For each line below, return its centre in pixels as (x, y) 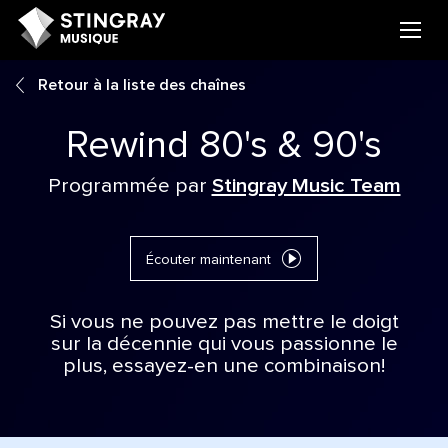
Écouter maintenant (209, 260)
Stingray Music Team (306, 185)
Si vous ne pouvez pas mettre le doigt (224, 322)
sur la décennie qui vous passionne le (224, 344)
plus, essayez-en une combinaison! (224, 366)
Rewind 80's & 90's (224, 146)
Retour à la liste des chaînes (139, 85)
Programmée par (129, 185)
